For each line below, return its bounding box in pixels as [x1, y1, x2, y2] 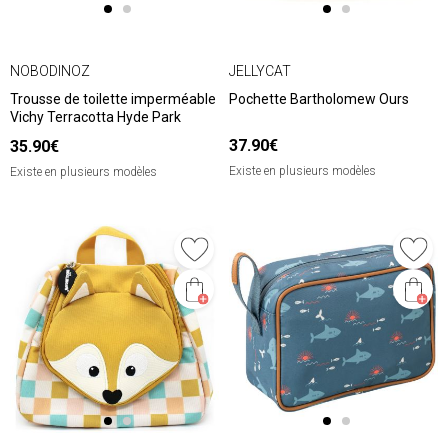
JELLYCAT [229, 62, 291, 79]
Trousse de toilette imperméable [10, 91, 216, 108]
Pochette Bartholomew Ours [229, 91, 409, 108]
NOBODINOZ [10, 62, 90, 79]
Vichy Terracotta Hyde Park [10, 109, 181, 126]
